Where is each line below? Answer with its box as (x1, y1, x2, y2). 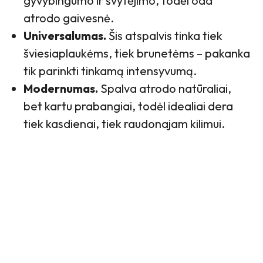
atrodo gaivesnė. (23, 11, 114, 25)
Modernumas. (23, 81, 98, 96)
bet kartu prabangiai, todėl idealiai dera (23, 99, 233, 113)
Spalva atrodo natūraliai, (98, 81, 231, 96)
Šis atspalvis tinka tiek (106, 28, 222, 43)
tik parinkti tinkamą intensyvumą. (23, 63, 197, 78)
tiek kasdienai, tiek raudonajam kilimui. (23, 116, 225, 131)
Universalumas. (23, 28, 106, 43)
